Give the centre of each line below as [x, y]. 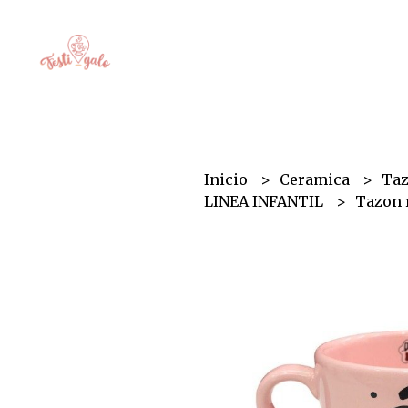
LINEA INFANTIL [266, 201]
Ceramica [317, 179]
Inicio [228, 179]
